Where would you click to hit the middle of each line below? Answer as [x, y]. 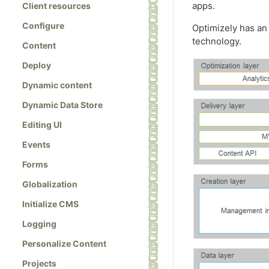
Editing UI [42, 125]
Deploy [37, 65]
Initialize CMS [50, 204]
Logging [39, 224]
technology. [218, 41]
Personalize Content [64, 244]
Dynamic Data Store [62, 105]
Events [36, 145]
